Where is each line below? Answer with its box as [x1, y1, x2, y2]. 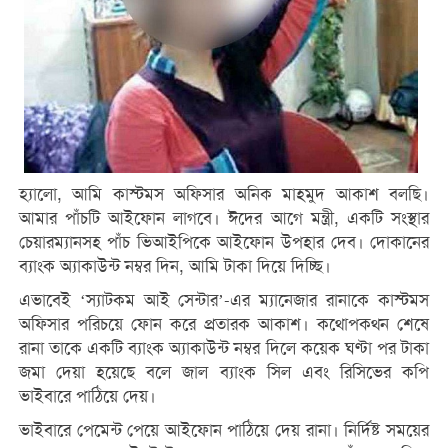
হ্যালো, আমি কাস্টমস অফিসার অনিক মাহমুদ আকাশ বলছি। [18, 183, 430, 205]
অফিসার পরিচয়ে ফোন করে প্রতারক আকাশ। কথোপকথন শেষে [18, 313, 430, 335]
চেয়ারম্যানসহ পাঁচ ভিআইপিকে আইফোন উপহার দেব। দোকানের [18, 231, 430, 253]
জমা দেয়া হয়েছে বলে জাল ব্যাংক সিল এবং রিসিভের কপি [18, 361, 430, 383]
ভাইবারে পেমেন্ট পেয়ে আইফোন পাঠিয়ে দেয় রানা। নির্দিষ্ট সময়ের [18, 419, 430, 441]
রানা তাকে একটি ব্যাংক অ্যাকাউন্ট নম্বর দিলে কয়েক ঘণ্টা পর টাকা [18, 337, 430, 359]
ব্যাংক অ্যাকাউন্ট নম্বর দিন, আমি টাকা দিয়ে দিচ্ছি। [18, 255, 331, 277]
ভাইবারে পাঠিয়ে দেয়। [18, 385, 156, 407]
